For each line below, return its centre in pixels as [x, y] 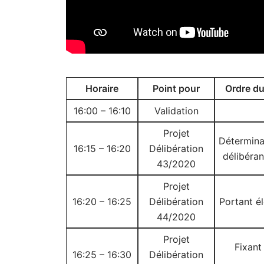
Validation [176, 111]
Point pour [176, 88]
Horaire [102, 88]
